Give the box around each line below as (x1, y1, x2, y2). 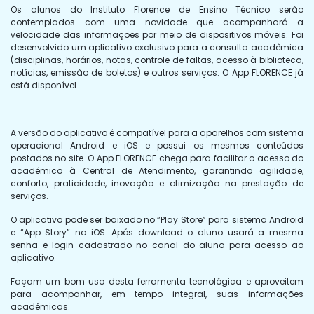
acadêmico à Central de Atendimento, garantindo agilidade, (11, 165, 303, 177)
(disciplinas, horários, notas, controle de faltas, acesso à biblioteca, (11, 54, 303, 67)
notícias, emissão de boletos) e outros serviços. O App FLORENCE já (11, 67, 303, 79)
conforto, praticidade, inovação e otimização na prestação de (11, 177, 303, 190)
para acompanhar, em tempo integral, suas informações (11, 288, 303, 301)
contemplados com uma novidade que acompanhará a (11, 16, 303, 29)
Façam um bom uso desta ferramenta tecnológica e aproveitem (11, 275, 303, 288)
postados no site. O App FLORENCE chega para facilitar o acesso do (11, 152, 303, 165)
